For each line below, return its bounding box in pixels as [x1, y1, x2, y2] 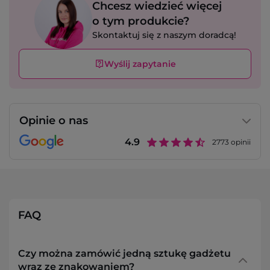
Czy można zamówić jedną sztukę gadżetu [18, 248, 231, 260]
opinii [229, 137, 251, 147]
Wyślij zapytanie [104, 58, 176, 70]
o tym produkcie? [92, 14, 189, 28]
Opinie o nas [19, 114, 88, 128]
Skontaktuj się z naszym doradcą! [92, 30, 236, 41]
